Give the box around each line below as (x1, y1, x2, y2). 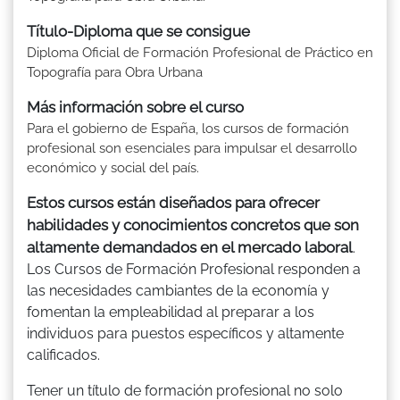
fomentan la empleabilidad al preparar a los (27, 303, 314, 321)
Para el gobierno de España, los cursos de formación (27, 120, 349, 137)
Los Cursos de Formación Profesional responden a (27, 260, 361, 278)
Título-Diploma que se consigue (27, 21, 250, 40)
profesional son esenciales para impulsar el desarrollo (27, 139, 357, 156)
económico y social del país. (27, 159, 199, 176)
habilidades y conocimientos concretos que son (27, 215, 359, 234)
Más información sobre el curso (27, 97, 244, 116)
